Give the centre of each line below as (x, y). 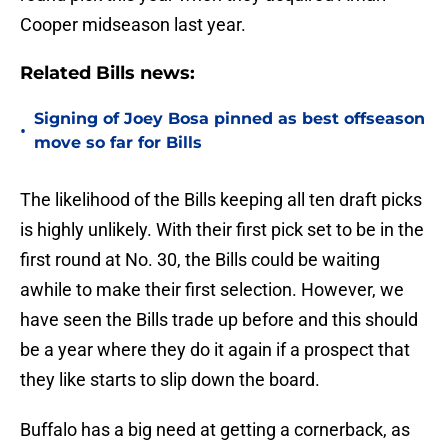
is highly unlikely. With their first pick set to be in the (222, 230)
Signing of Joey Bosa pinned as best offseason (229, 119)
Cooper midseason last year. (133, 25)
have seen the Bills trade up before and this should (219, 320)
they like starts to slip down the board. (170, 380)
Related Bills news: (107, 73)
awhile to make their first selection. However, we (212, 290)
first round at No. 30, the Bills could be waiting (200, 260)
